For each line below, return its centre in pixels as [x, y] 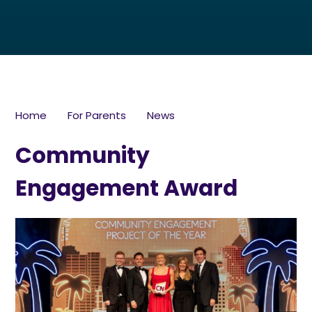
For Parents [97, 115]
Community [83, 155]
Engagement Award [127, 188]
